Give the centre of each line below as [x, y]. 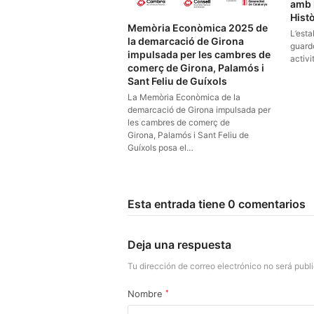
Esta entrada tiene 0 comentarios [217, 204]
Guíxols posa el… [161, 148]
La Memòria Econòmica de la [184, 97]
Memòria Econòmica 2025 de [198, 28]
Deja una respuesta [179, 245]
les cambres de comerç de [179, 123]
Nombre [146, 294]
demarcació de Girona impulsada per [199, 110]
